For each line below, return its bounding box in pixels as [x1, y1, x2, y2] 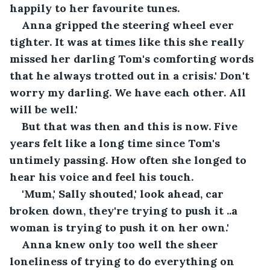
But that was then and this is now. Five [22, 119, 240, 133]
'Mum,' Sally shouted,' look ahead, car [22, 186, 227, 201]
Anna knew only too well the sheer [22, 237, 221, 251]
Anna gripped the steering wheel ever [22, 17, 237, 32]
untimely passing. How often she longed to [10, 152, 250, 167]
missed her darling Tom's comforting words [10, 51, 257, 66]
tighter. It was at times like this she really [10, 34, 247, 49]
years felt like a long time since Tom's [10, 136, 223, 150]
